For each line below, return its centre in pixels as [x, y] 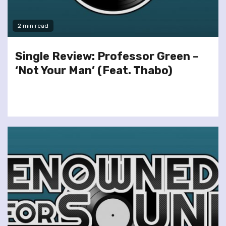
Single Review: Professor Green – [107, 56]
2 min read [33, 25]
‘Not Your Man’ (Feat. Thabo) [94, 70]
